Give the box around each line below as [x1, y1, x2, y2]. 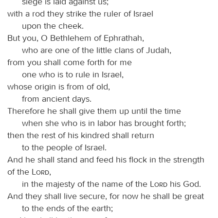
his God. [167, 178, 201, 189]
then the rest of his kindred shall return [7, 129, 154, 141]
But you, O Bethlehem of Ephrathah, [7, 32, 144, 43]
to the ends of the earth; [22, 202, 113, 214]
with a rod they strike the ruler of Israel [7, 8, 153, 19]
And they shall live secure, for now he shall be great [7, 190, 204, 201]
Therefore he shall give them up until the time [7, 105, 181, 116]
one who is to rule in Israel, [22, 69, 124, 80]
